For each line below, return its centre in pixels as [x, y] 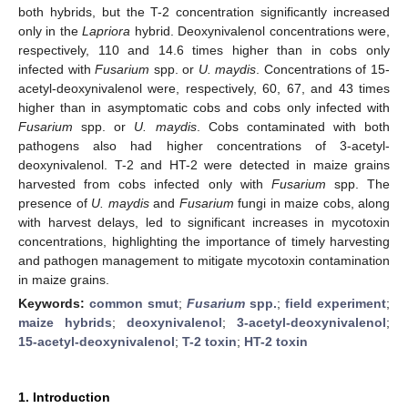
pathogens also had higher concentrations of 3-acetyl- [204, 145]
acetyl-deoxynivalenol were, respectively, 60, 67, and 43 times [204, 88]
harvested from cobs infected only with [145, 184]
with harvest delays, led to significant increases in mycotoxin [204, 222]
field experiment [336, 303]
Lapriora [107, 31]
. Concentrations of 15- [323, 69]
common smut [134, 303]
